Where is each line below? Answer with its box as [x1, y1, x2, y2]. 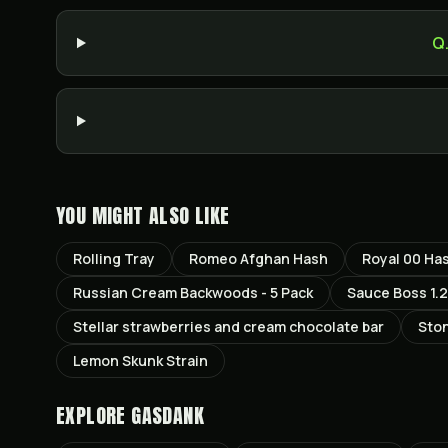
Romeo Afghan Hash [189, 249, 328, 268]
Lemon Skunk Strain [73, 351, 208, 370]
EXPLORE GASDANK [56, 400, 204, 431]
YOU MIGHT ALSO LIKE [56, 200, 230, 231]
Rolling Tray [73, 249, 155, 268]
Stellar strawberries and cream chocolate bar [73, 317, 384, 336]
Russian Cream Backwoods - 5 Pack [73, 283, 313, 302]
